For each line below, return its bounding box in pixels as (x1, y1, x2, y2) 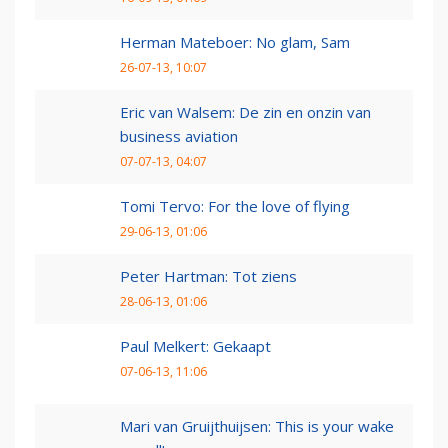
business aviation (120, 126, 238, 147)
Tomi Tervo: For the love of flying (120, 196, 350, 217)
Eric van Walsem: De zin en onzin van (120, 102, 371, 123)
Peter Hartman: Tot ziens (120, 266, 297, 287)
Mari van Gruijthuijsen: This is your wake (120, 416, 394, 437)
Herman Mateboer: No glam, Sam (120, 32, 350, 53)
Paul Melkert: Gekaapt (120, 336, 271, 357)
